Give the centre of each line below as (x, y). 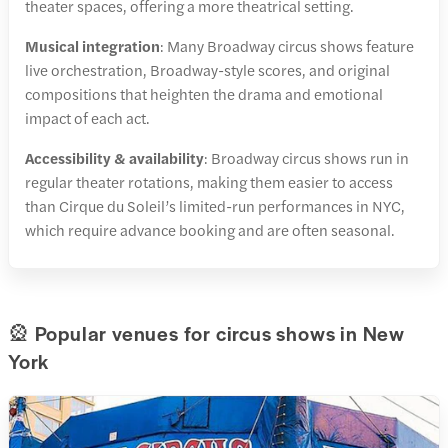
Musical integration (92, 46)
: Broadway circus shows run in (306, 158)
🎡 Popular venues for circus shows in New (206, 333)
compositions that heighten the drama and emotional (204, 94)
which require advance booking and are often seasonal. (210, 230)
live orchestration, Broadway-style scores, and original (207, 70)
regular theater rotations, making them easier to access (209, 182)
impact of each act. (87, 118)
